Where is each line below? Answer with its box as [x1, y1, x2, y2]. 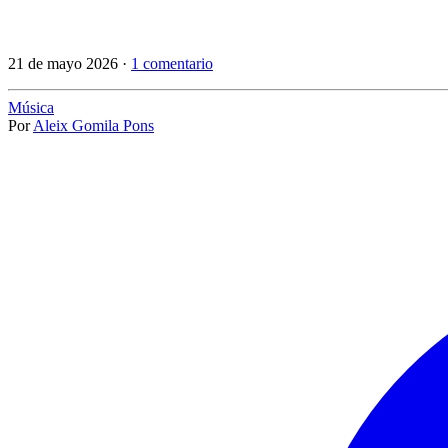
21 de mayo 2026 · [8, 54, 131, 72]
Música [8, 98, 54, 116]
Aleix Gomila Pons [33, 116, 154, 134]
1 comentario [131, 54, 213, 72]
